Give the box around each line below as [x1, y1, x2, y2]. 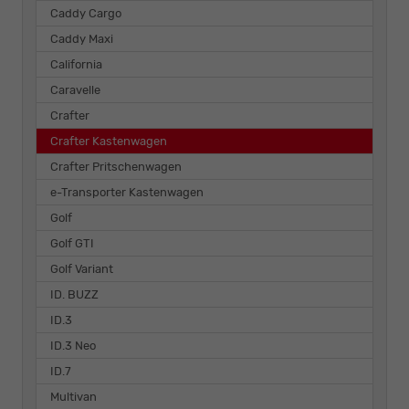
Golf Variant [50, 261, 113, 276]
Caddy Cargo [50, 5, 121, 20]
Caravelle [50, 82, 100, 97]
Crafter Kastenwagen [50, 133, 167, 148]
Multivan [50, 389, 97, 404]
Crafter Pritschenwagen [50, 159, 182, 173]
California [50, 57, 102, 71]
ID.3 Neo [50, 338, 96, 352]
